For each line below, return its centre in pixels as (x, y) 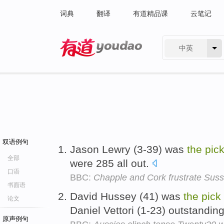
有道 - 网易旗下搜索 (91, 63)
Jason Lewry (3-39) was (128, 149)
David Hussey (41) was (127, 196)
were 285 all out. (111, 163)
